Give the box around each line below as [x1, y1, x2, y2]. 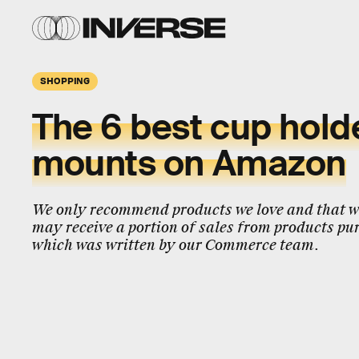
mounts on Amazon [32, 141, 346, 187]
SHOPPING [40, 75, 91, 86]
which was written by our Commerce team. [32, 236, 319, 255]
